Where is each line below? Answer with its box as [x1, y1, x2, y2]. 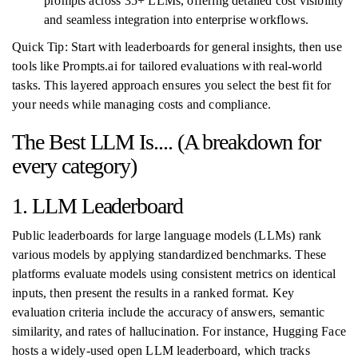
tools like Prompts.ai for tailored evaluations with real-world [12, 59, 323, 73]
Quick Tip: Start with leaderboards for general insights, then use [12, 40, 342, 54]
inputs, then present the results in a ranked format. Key [12, 286, 295, 300]
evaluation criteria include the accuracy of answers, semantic [12, 305, 324, 319]
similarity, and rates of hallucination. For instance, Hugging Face [12, 324, 346, 338]
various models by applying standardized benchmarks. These [12, 248, 327, 261]
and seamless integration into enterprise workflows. [44, 13, 309, 26]
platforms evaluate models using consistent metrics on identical [12, 267, 336, 280]
